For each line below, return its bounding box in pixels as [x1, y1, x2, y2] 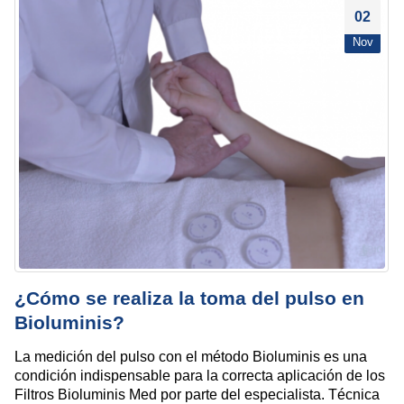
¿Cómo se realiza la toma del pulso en [14, 288, 364, 309]
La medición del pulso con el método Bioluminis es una [14, 349, 367, 365]
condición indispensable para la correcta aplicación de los [14, 368, 385, 384]
